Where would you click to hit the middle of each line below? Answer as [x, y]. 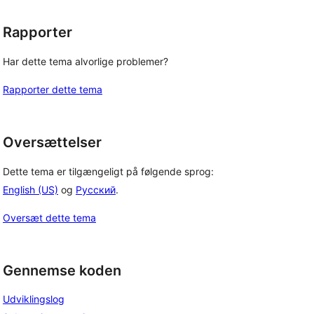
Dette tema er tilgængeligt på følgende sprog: [108, 171]
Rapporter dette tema [53, 89]
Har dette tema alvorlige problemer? [86, 61]
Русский [96, 189]
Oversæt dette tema [49, 217]
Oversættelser [52, 142]
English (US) [30, 189]
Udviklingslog [34, 299]
